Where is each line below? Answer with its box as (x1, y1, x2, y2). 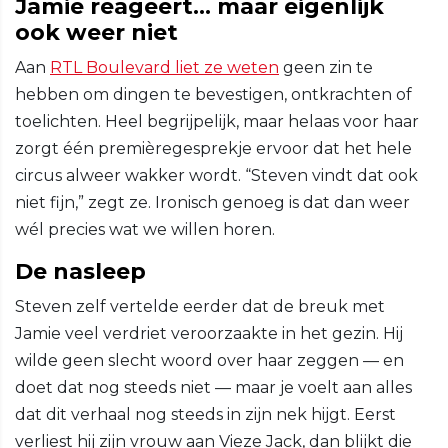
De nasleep (15, 258, 146, 286)
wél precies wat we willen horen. (15, 220, 275, 240)
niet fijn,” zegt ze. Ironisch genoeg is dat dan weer (15, 193, 410, 213)
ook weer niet (15, 19, 178, 47)
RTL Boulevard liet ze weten (50, 58, 279, 78)
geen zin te (279, 58, 373, 78)
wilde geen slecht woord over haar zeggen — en (15, 351, 404, 371)
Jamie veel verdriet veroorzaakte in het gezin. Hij (15, 324, 403, 344)
